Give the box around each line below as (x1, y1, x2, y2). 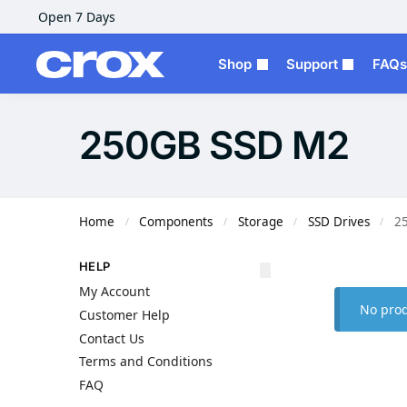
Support (286, 55, 338, 73)
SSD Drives (307, 213, 370, 230)
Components (139, 213, 213, 230)
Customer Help (79, 306, 170, 324)
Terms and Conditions (79, 352, 213, 371)
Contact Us (79, 329, 144, 347)
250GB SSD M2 (79, 122, 349, 168)
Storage (237, 213, 283, 230)
